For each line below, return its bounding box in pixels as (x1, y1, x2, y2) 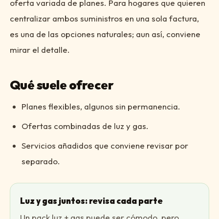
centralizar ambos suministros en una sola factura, (10, 13, 199, 23)
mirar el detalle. (10, 44, 70, 55)
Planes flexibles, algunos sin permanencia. (22, 101, 180, 111)
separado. (22, 156, 60, 166)
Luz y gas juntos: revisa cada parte (20, 196, 163, 206)
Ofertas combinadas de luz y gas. (22, 121, 149, 131)
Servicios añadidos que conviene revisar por (22, 140, 188, 151)
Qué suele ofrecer (10, 77, 114, 93)
